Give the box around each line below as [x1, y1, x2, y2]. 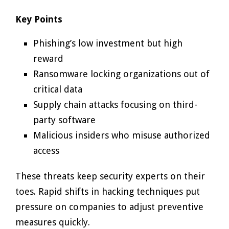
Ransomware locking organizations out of [33, 68, 210, 79]
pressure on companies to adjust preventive [15, 201, 203, 212]
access [33, 145, 59, 156]
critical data [33, 84, 82, 95]
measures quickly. [15, 217, 90, 227]
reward [33, 53, 63, 64]
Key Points [15, 14, 62, 25]
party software [33, 114, 96, 125]
